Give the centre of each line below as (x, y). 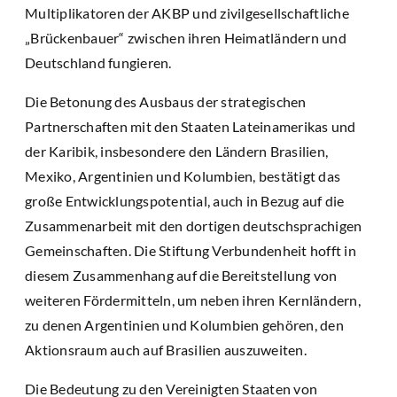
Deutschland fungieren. (98, 63)
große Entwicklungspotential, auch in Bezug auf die (185, 201)
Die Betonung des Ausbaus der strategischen (166, 102)
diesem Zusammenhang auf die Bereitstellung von (181, 276)
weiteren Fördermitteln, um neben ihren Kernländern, (193, 300)
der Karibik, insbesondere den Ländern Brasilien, (176, 152)
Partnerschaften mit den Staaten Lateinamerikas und (191, 127)
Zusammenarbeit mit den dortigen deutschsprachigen (194, 226)
